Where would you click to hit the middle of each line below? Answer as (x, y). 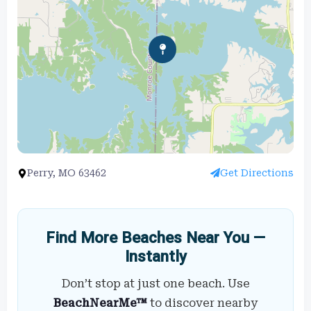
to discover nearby (202, 303)
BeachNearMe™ (100, 303)
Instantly (155, 256)
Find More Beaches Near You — (155, 237)
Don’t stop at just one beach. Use (155, 283)
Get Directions (257, 173)
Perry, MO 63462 (67, 173)
